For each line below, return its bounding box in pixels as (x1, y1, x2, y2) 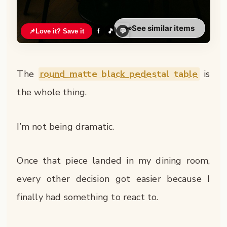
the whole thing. (17, 86, 87, 99)
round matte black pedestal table (40, 68, 198, 81)
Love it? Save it (35, 27, 85, 35)
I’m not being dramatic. (17, 120, 115, 133)
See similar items (132, 23, 195, 33)
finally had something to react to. (17, 191, 159, 204)
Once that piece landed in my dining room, (17, 155, 210, 167)
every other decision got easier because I (17, 173, 210, 185)
